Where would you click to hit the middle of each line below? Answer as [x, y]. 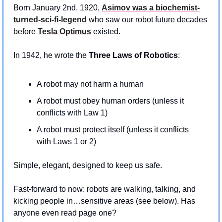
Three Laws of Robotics [133, 55]
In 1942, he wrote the [51, 55]
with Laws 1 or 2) [66, 141]
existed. [106, 31]
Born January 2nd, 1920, [57, 7]
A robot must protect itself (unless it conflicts [113, 129]
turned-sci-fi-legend [50, 19]
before [26, 31]
